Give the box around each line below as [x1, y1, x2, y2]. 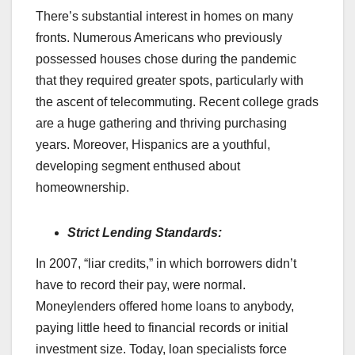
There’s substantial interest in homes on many [36, 9, 293, 23]
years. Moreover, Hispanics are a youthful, [36, 137, 270, 151]
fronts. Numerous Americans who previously [36, 30, 282, 44]
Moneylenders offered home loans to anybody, [36, 300, 294, 314]
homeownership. [36, 180, 129, 194]
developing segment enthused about [36, 158, 240, 173]
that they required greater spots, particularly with [36, 73, 303, 87]
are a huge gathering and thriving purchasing [36, 116, 287, 130]
